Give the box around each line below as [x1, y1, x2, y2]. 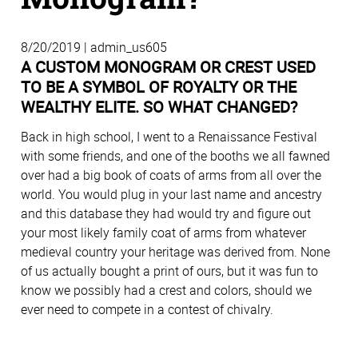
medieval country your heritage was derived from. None [21, 243, 330, 261]
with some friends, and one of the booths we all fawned [21, 147, 330, 165]
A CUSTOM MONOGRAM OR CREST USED [21, 56, 316, 78]
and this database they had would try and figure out [21, 205, 311, 223]
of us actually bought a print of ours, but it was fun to [21, 262, 318, 280]
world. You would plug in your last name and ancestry [21, 185, 322, 204]
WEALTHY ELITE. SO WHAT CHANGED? [21, 96, 297, 118]
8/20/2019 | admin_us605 [21, 38, 167, 57]
